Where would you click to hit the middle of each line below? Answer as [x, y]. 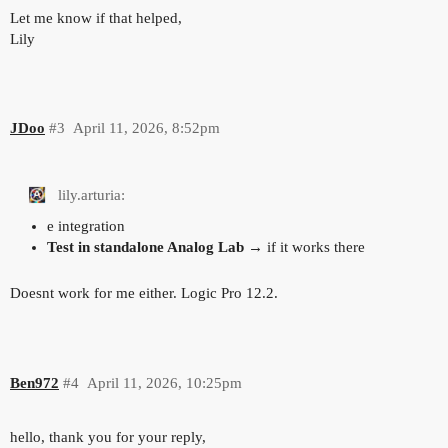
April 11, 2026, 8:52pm [146, 128]
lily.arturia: [89, 195]
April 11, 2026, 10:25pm [164, 382]
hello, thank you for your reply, [108, 437]
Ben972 [34, 382]
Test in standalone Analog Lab [145, 247]
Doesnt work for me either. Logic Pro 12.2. [144, 293]
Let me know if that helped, [96, 17]
